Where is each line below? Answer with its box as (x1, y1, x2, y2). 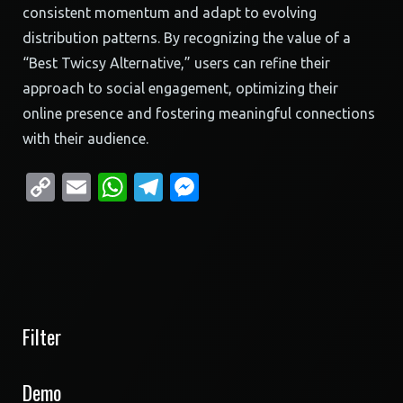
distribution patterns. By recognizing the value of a (22, 30, 351, 46)
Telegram (163, 171, 286, 203)
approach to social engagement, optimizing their (22, 80, 338, 96)
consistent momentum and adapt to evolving (22, 4, 317, 21)
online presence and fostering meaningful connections (22, 105, 375, 121)
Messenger (199, 171, 343, 203)
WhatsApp (127, 171, 264, 203)
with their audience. (22, 130, 148, 147)
